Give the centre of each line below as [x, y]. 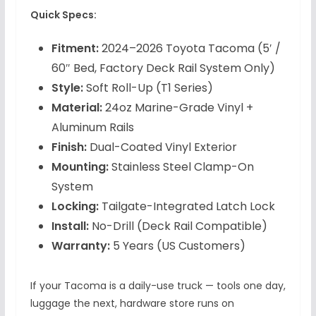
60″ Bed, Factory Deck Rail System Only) [163, 68]
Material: [77, 107]
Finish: [69, 147]
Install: [70, 226]
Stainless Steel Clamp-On [181, 166]
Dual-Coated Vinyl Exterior [162, 147]
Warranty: [80, 245]
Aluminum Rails [92, 127]
